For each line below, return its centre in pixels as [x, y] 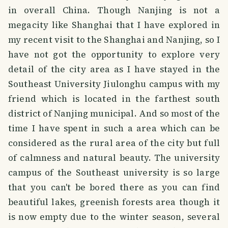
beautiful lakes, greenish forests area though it [114, 202]
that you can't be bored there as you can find [114, 188]
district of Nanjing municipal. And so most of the [114, 114]
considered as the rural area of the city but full [114, 143]
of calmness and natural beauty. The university [114, 158]
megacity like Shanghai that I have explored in [114, 25]
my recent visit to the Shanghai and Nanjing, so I [114, 40]
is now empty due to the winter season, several [114, 217]
